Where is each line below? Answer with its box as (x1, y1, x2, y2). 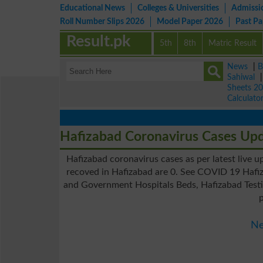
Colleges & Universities (137, 4, 219, 12)
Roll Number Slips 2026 (60, 17, 144, 26)
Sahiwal (227, 73, 255, 82)
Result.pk (66, 33, 131, 49)
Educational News (60, 4, 125, 12)
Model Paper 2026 (157, 17, 223, 26)
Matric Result (208, 39, 257, 48)
